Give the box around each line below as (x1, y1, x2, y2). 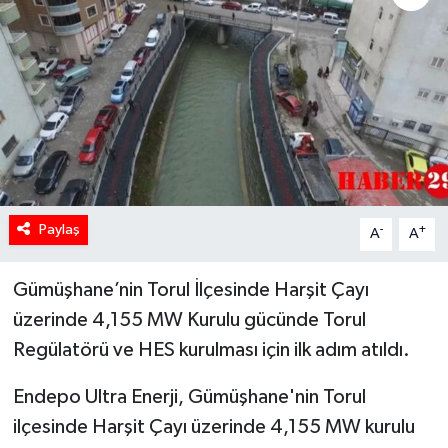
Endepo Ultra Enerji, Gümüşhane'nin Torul (12, 387, 366, 408)
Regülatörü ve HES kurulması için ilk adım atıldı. (12, 340, 410, 361)
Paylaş (38, 222, 80, 238)
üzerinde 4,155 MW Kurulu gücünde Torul (12, 310, 366, 331)
